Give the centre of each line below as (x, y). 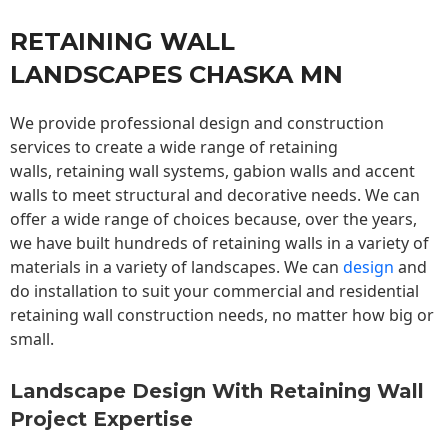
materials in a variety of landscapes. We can (176, 267)
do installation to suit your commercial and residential (214, 291)
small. (34, 339)
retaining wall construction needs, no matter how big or (222, 315)
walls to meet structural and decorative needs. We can (215, 195)
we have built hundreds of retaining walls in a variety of (219, 243)
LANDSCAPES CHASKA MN (176, 75)
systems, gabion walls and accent (287, 171)
